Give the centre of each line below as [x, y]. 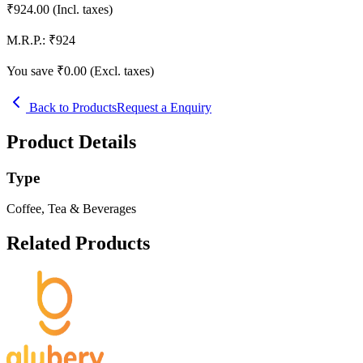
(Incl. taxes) [83, 9]
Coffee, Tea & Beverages [71, 209]
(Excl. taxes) [122, 70]
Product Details [71, 141]
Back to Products [71, 107]
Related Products [78, 243]
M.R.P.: [26, 40]
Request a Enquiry [164, 107]
